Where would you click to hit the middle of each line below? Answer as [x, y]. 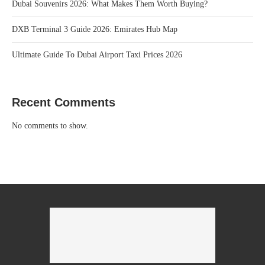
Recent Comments [64, 103]
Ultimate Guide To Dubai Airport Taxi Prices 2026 [97, 55]
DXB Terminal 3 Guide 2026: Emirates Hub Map [95, 30]
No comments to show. [50, 126]
